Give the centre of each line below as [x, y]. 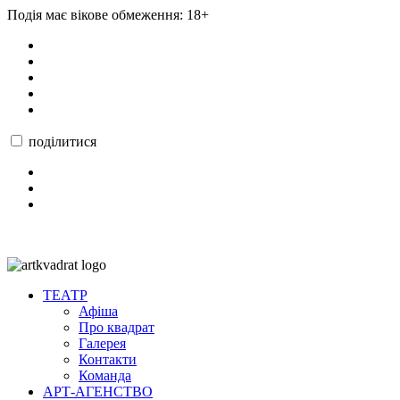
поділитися [62, 141]
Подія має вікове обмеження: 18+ [108, 14]
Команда [105, 375]
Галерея [102, 343]
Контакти [108, 359]
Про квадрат [117, 327]
